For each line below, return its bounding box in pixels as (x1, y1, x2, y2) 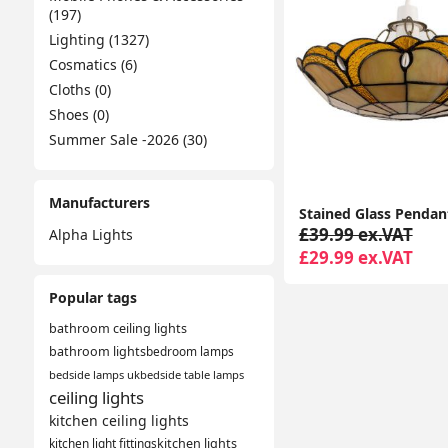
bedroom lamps (145, 343, 234, 359)
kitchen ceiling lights (48, 411, 189, 430)
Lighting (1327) (48, 30, 149, 49)
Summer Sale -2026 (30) (48, 130, 207, 149)
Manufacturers (48, 193, 150, 212)
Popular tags (48, 288, 137, 307)
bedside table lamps (139, 367, 244, 382)
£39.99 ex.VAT (298, 223, 413, 247)
